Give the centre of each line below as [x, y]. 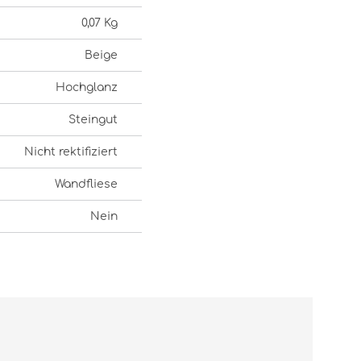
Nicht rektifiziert [71, 152]
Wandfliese [86, 184]
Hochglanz [87, 87]
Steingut [93, 120]
